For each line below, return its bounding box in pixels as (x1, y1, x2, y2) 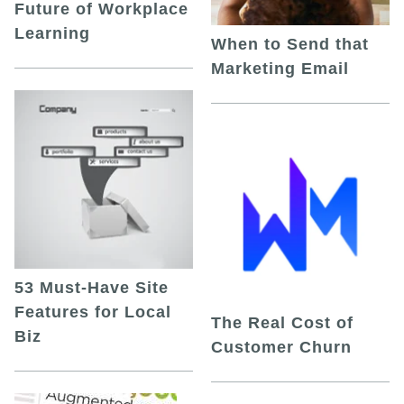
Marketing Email (211, 60, 349, 78)
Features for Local (14, 303, 171, 322)
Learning (14, 24, 90, 43)
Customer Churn (211, 338, 352, 357)
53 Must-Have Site (14, 279, 169, 298)
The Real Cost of (211, 314, 353, 333)
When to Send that (211, 35, 369, 54)
